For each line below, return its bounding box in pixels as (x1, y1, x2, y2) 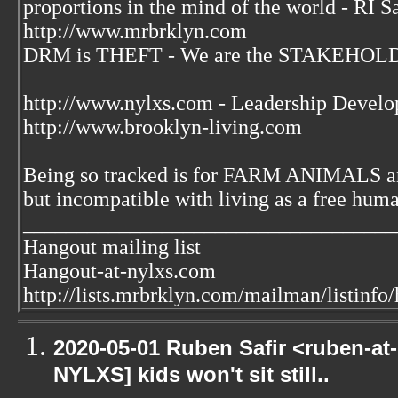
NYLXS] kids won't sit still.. (53, 362, 330, 394)
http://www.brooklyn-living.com (23, 115, 302, 139)
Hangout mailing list (23, 235, 201, 259)
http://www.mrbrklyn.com (23, 20, 247, 43)
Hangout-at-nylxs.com (23, 259, 216, 283)
